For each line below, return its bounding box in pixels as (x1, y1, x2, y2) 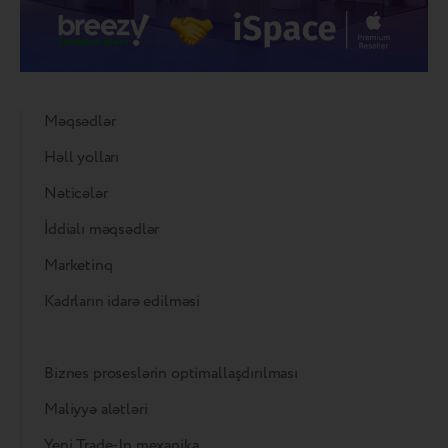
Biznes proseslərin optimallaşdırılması (44, 361, 298, 385)
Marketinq (44, 253, 113, 277)
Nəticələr (44, 181, 108, 205)
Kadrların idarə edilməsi (44, 289, 201, 313)
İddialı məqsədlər (44, 217, 160, 241)
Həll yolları (44, 145, 120, 169)
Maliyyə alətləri (44, 397, 148, 421)
